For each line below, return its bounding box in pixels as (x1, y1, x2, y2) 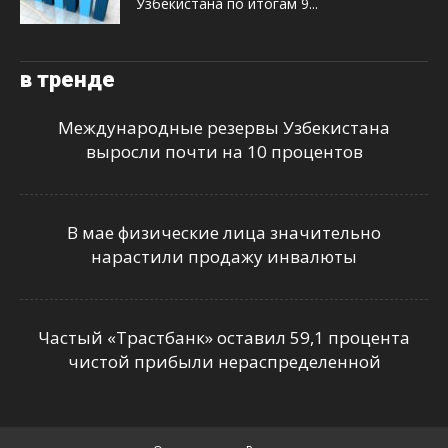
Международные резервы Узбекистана (58, 115, 390, 139)
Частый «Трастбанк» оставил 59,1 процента (38, 325, 410, 349)
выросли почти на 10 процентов (85, 139, 363, 163)
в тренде (20, 66, 115, 92)
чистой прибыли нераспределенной (67, 349, 381, 373)
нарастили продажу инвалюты (91, 244, 357, 268)
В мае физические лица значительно (67, 220, 381, 244)
